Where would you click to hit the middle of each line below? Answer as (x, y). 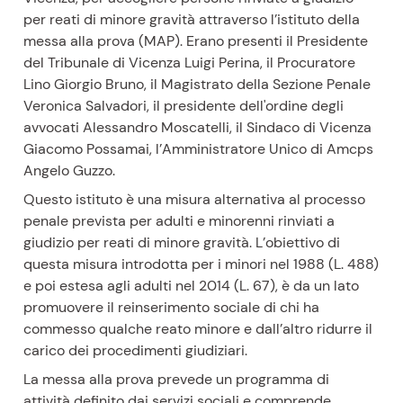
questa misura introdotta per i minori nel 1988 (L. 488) (201, 264)
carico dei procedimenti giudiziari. (136, 351)
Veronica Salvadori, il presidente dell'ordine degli (184, 106)
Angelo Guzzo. (70, 171)
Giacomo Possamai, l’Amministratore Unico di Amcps (199, 149)
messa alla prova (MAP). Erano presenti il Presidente (196, 41)
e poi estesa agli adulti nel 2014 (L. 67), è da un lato (192, 286)
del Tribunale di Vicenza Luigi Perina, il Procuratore (190, 63)
